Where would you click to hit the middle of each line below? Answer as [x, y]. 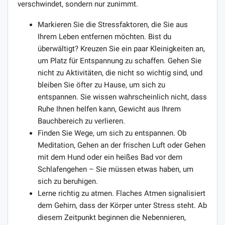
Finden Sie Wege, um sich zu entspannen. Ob [112, 133]
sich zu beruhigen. [68, 181]
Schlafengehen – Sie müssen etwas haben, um [116, 169]
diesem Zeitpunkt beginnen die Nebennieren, [112, 217]
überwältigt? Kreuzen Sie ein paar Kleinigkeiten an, [121, 48]
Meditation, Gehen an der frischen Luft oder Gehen [122, 145]
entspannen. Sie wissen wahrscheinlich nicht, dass [122, 97]
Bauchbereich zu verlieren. [81, 121]
